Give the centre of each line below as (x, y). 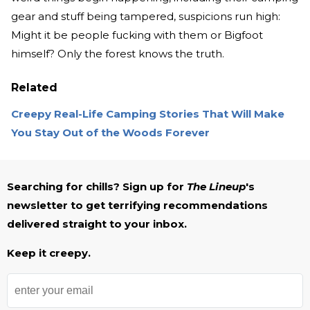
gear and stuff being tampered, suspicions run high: (146, 17)
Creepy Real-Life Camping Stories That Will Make (148, 114)
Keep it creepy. (49, 253)
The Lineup (216, 187)
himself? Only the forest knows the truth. (118, 54)
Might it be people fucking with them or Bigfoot (137, 35)
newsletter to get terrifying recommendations (137, 206)
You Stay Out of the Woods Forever (110, 133)
